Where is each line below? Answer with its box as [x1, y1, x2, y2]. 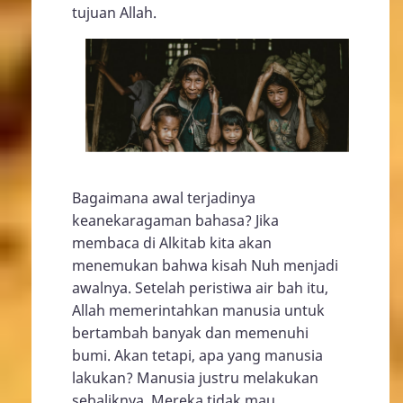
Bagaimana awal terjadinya [72, 187, 255, 208]
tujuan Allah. [72, 3, 157, 22]
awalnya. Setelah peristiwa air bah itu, [72, 277, 328, 298]
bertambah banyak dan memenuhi [72, 322, 309, 343]
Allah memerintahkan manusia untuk [72, 300, 325, 320]
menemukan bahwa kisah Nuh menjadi [72, 255, 338, 275]
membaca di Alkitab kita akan [72, 232, 272, 253]
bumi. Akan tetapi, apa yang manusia [72, 345, 323, 365]
